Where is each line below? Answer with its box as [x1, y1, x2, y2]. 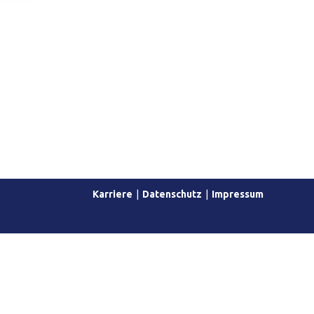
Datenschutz [142, 188, 202, 200]
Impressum [212, 188, 264, 200]
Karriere [93, 188, 132, 200]
